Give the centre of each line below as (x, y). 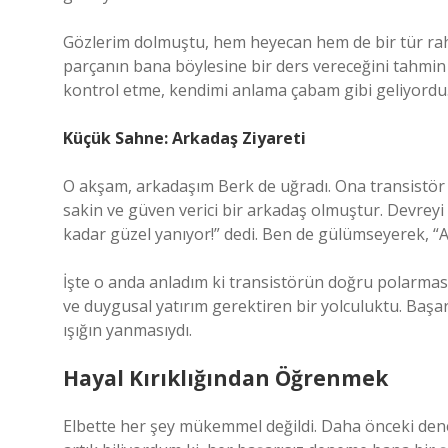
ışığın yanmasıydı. (127, 330)
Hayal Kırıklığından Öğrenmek (225, 378)
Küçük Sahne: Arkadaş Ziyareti (184, 138)
